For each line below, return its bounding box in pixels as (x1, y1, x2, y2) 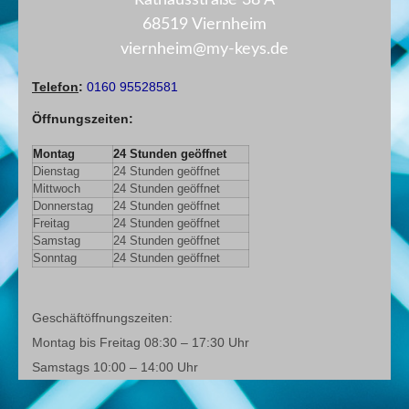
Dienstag (33, 164, 79, 178)
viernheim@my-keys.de (121, 40, 288, 58)
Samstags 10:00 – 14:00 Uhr (32, 359, 198, 374)
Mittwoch (33, 182, 80, 195)
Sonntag (33, 251, 77, 265)
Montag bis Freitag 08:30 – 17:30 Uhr (32, 334, 249, 350)
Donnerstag (33, 199, 93, 213)
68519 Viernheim (142, 16, 267, 33)
